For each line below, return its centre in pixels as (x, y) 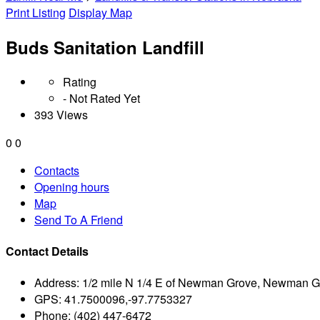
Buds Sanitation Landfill (105, 47)
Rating (80, 81)
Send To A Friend (79, 219)
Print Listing (36, 12)
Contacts (57, 170)
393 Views (61, 114)
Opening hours (72, 186)
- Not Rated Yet (101, 98)
